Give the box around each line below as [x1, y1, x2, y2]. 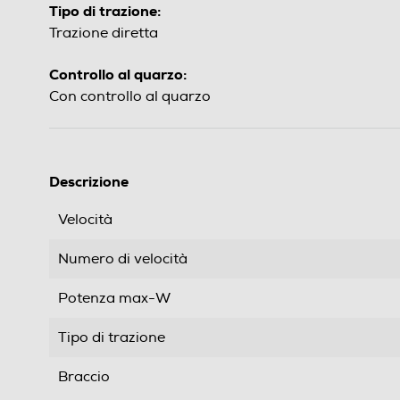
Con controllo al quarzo [49, 87, 211, 106]
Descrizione [49, 172, 129, 192]
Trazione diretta [49, 24, 158, 43]
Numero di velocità [58, 250, 187, 269]
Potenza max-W [58, 289, 171, 308]
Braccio [58, 368, 110, 387]
